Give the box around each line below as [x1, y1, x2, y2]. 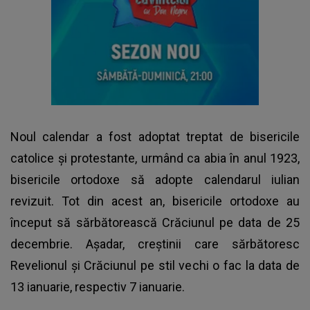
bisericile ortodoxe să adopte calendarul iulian [10, 172, 300, 188]
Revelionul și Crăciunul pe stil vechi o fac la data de [10, 258, 300, 273]
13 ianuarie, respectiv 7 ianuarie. [10, 280, 188, 295]
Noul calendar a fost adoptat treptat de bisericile [10, 129, 300, 145]
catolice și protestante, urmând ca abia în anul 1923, [10, 151, 300, 166]
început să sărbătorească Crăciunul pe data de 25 [10, 215, 300, 230]
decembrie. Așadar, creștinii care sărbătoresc [10, 237, 300, 252]
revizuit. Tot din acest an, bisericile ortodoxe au [10, 194, 300, 209]
